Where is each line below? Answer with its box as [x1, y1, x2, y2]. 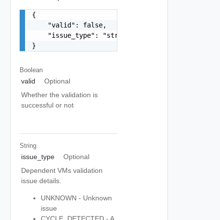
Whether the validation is [21, 91, 98, 99]
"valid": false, [31, 21, 107, 29]
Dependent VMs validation [21, 166, 103, 174]
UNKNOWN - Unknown [41, 194, 112, 202]
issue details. [21, 177, 61, 185]
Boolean [19, 66, 43, 74]
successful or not [21, 101, 74, 109]
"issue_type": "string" [31, 31, 134, 39]
